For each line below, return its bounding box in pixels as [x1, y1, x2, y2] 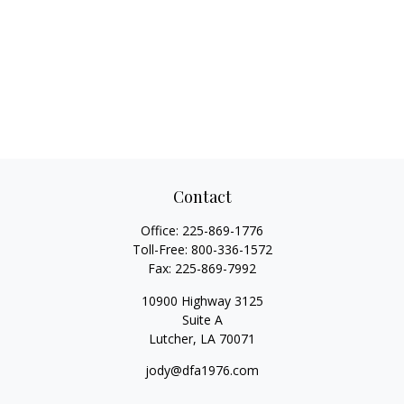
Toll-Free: [132, 241, 191, 258]
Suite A [181, 311, 223, 328]
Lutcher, [149, 330, 197, 347]
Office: [141, 222, 182, 239]
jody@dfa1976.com [145, 362, 259, 379]
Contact [172, 186, 232, 207]
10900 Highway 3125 [141, 292, 263, 309]
